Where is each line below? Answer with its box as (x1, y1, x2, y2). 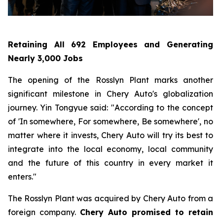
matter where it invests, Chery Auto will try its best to (8, 130, 213, 141)
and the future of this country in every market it (8, 158, 213, 168)
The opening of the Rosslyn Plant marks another (8, 75, 213, 85)
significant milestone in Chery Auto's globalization (8, 89, 213, 99)
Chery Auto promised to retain (80, 207, 213, 218)
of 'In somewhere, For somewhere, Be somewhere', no (8, 116, 213, 127)
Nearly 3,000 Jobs (8, 53, 83, 64)
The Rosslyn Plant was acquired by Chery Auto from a (8, 193, 213, 204)
